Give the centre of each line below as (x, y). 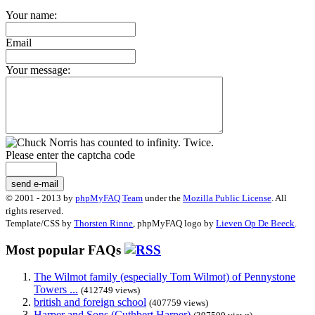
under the (163, 198)
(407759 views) (179, 303)
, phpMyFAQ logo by (174, 223)
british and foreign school (90, 302)
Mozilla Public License (227, 198)
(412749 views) (110, 290)
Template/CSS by (40, 223)
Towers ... (56, 290)
